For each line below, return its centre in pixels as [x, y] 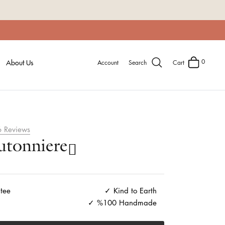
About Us [19, 62]
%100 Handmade [127, 203]
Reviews [17, 129]
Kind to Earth [135, 191]
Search [138, 63]
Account [108, 63]
